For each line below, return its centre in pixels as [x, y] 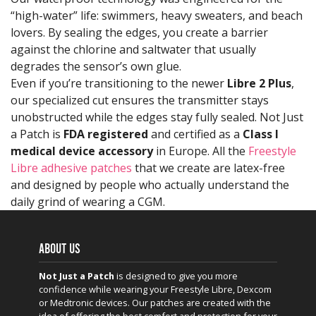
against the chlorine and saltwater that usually [133, 50]
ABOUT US [60, 248]
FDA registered [106, 134]
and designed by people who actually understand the [150, 185]
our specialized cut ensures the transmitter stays [140, 101]
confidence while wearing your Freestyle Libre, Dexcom [155, 290]
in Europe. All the [201, 151]
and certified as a [195, 134]
